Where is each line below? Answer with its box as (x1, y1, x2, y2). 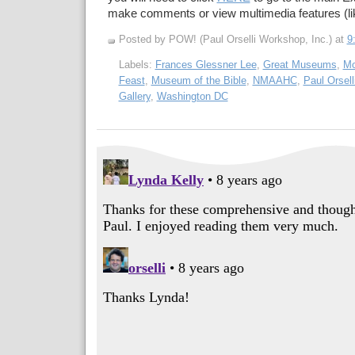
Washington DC (156, 90, 228, 102)
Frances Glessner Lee (155, 58, 257, 71)
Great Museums (262, 58, 337, 71)
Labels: (118, 58, 155, 71)
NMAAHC (252, 74, 297, 86)
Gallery (118, 90, 151, 102)
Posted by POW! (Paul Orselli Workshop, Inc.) (118, 33, 335, 46)
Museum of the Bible (151, 74, 246, 86)
